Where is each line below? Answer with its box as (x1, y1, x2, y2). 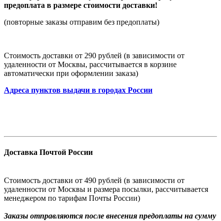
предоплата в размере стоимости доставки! (4, 1, 157, 10)
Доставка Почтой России (4, 147, 93, 156)
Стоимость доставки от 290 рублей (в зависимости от (4, 51, 184, 60)
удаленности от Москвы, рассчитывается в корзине (4, 60, 177, 69)
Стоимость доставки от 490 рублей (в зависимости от (4, 176, 184, 184)
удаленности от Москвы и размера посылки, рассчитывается (4, 184, 208, 193)
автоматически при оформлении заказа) (4, 69, 138, 78)
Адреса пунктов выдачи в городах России (4, 86, 152, 95)
